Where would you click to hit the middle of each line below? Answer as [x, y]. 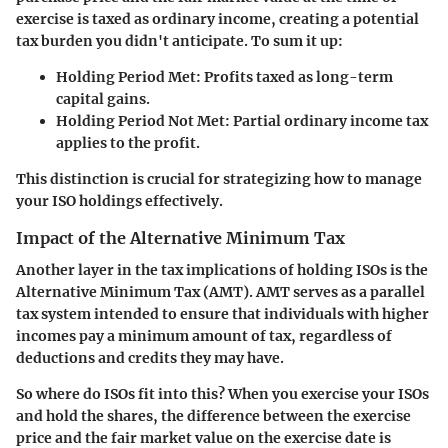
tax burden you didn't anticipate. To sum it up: [179, 41]
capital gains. [103, 99]
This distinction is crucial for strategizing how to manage [219, 179]
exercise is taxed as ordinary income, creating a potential [217, 19]
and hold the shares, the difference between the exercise [213, 416]
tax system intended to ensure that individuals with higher [222, 314]
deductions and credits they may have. [150, 358]
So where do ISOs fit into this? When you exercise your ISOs [222, 394]
